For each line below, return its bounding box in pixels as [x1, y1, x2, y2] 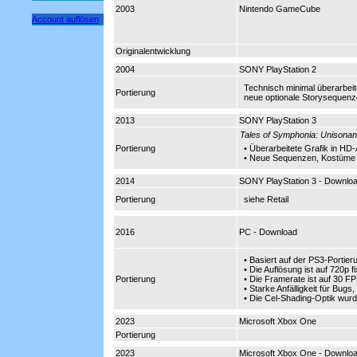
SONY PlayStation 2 [239, 65, 316, 74]
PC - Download [239, 227, 297, 237]
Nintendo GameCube [239, 4, 320, 14]
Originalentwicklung [116, 46, 190, 56]
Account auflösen [32, 14, 99, 24]
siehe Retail [244, 194, 288, 204]
